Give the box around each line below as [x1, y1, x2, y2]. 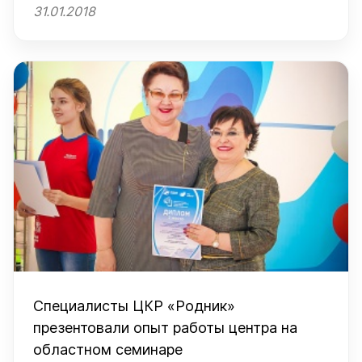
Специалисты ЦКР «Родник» [33, 297, 235, 314]
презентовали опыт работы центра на [33, 319, 297, 336]
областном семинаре [33, 341, 183, 358]
